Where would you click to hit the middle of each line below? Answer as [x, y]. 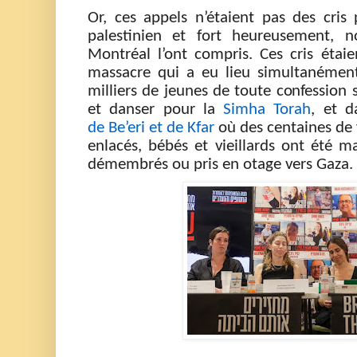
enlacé [110, 147]
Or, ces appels [141, 18]
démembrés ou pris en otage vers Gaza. [220, 165]
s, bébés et [173, 147]
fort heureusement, [271, 37]
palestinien [125, 37]
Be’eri [127, 128]
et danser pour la [156, 110]
